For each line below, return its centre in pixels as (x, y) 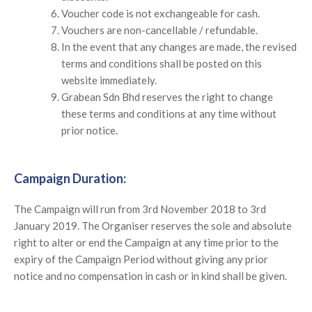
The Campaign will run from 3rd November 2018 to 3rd (140, 209)
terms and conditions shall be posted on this (161, 64)
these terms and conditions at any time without (169, 114)
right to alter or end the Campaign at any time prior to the (146, 242)
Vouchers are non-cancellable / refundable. (159, 30)
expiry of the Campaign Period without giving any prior (141, 259)
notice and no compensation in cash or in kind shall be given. (150, 275)
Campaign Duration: (70, 178)
